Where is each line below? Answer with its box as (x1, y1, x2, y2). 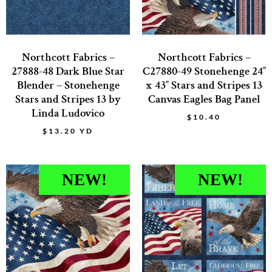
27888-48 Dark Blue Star (12, 63, 124, 79)
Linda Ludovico (32, 105, 104, 121)
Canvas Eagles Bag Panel (148, 91, 260, 107)
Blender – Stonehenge (16, 77, 120, 93)
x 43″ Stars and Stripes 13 (146, 77, 262, 93)
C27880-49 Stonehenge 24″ (142, 63, 266, 79)
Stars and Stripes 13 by (15, 91, 121, 107)
